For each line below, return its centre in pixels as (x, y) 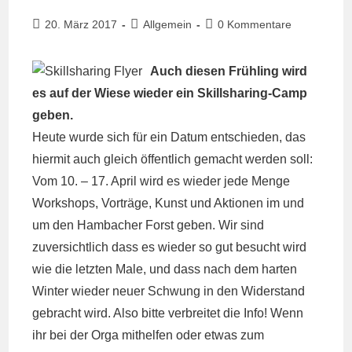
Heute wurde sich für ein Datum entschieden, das (169, 137)
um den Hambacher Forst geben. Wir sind (148, 225)
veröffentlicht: (65, 40)
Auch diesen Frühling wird (229, 71)
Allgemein (168, 24)
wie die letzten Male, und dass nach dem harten (165, 269)
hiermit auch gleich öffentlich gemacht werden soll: (173, 159)
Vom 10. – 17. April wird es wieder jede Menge (161, 181)
